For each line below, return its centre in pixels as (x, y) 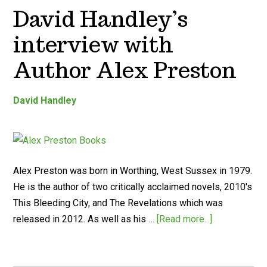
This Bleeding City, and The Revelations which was (118, 203)
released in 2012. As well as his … (85, 219)
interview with (94, 44)
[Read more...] (185, 219)
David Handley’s (101, 19)
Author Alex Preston (125, 70)
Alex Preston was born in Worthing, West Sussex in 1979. (133, 171)
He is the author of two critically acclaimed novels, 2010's (133, 187)
